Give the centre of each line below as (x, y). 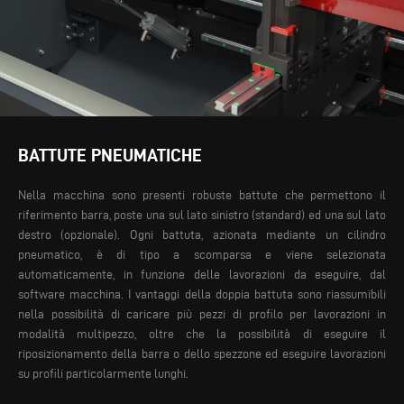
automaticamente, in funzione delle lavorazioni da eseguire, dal (202, 274)
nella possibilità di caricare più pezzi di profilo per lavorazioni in (202, 314)
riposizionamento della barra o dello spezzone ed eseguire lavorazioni (202, 353)
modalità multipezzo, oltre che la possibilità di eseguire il (202, 334)
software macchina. (71, 294)
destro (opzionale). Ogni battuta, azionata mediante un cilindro (202, 234)
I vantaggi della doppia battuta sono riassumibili (255, 294)
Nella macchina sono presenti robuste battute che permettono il (202, 195)
